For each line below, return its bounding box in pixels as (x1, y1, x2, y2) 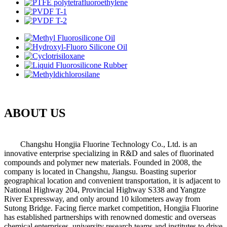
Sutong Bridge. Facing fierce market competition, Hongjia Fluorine (4, 203, 218, 212)
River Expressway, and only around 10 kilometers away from (4, 194, 200, 203)
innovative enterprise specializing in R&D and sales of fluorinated (4, 148, 214, 158)
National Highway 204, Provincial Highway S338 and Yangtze (4, 185, 206, 194)
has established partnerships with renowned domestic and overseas (4, 212, 216, 221)
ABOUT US (4, 106, 65, 120)
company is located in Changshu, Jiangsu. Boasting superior (4, 167, 196, 176)
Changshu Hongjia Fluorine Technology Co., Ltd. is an (4, 139, 197, 148)
